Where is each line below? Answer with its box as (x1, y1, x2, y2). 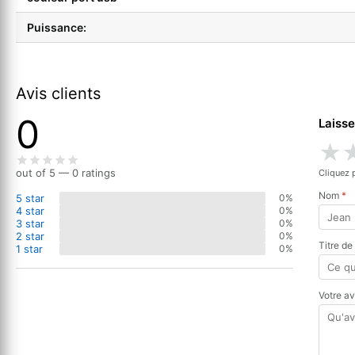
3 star (16, 216, 44, 230)
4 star (16, 204, 44, 217)
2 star (16, 229, 44, 242)
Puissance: (27, 20, 86, 34)
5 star (16, 191, 44, 204)
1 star (16, 242, 43, 255)
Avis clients (16, 83, 101, 103)
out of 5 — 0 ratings (16, 166, 116, 179)
